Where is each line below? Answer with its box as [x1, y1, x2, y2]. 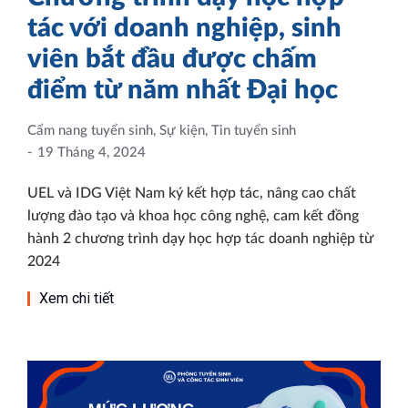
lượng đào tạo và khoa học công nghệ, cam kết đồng [27, 208, 359, 223]
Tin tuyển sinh [211, 123, 296, 138]
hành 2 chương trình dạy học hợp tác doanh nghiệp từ [27, 230, 373, 246]
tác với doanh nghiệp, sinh [27, 15, 342, 42]
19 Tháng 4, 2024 [37, 145, 146, 159]
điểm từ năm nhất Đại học [27, 76, 338, 104]
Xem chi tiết [39, 289, 114, 307]
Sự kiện [159, 123, 205, 138]
